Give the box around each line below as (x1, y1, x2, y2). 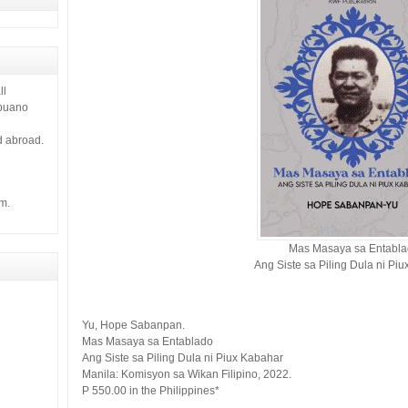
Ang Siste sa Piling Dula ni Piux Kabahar (82, 352, 283, 364)
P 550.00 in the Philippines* (82, 384, 219, 397)
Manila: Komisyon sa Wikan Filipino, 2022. (82, 368, 291, 381)
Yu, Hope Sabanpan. (82, 319, 185, 331)
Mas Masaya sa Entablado (82, 335, 213, 348)
